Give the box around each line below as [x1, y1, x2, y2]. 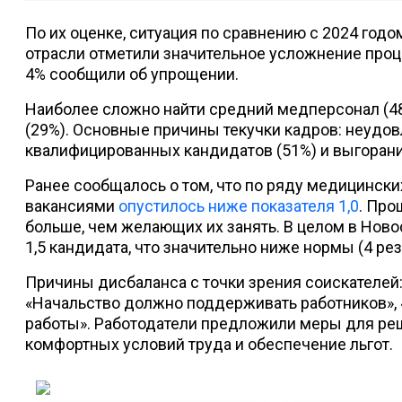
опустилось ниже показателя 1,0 [118, 197, 359, 215]
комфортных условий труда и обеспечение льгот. [25, 335, 397, 354]
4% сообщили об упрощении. [25, 65, 239, 83]
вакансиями [25, 197, 118, 215]
